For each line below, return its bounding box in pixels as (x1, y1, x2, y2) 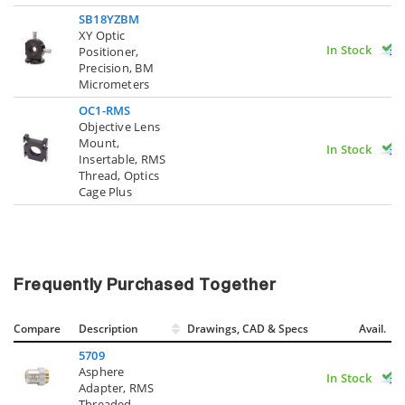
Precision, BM (79, 59, 154, 76)
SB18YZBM (79, 10, 140, 27)
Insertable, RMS (79, 150, 166, 167)
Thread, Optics (79, 166, 159, 184)
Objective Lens (79, 118, 160, 135)
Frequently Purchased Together (14, 277, 277, 294)
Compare (14, 320, 61, 336)
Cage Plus (79, 183, 132, 200)
